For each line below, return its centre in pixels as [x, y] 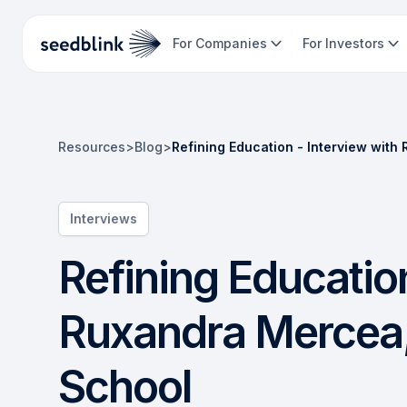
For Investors [344, 43]
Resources [92, 147]
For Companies [220, 43]
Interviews [104, 218]
